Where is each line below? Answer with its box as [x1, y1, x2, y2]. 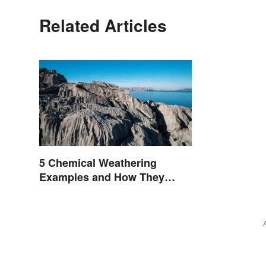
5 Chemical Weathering [39, 154, 157, 170]
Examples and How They [39, 169, 164, 185]
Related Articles [39, 12, 167, 37]
